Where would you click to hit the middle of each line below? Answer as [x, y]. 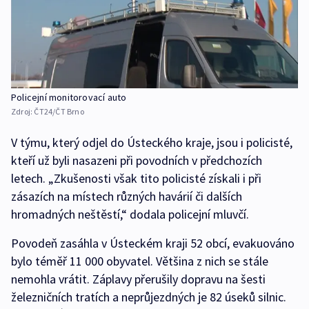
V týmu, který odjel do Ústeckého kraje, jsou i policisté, [152, 142]
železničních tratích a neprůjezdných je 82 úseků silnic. [149, 297]
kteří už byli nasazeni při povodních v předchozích [137, 160]
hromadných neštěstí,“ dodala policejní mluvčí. [130, 214]
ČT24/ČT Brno [59, 111]
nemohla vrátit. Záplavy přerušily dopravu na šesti [138, 279]
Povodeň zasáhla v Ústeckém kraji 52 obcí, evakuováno [153, 243]
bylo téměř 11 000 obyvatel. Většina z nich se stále [140, 261]
